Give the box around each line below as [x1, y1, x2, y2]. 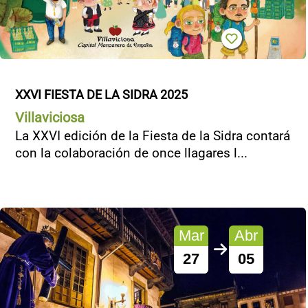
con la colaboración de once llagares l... [15, 144, 247, 161]
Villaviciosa [15, 109, 85, 126]
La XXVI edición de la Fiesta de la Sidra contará [15, 127, 290, 144]
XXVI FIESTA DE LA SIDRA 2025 [15, 87, 188, 102]
